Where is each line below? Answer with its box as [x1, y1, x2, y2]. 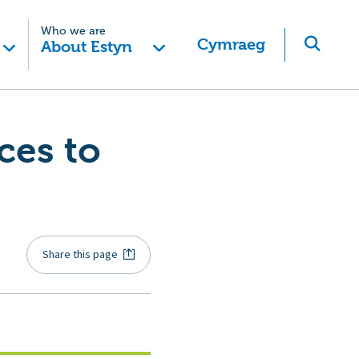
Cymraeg [197, 34, 265, 54]
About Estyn [40, 38, 132, 56]
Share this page [42, 246, 119, 263]
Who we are [40, 25, 106, 37]
